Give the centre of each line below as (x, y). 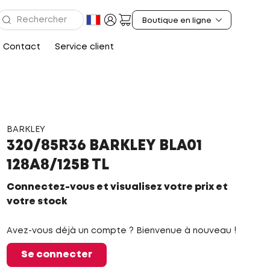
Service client (84, 47)
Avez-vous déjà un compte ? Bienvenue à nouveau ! (121, 231)
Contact (22, 47)
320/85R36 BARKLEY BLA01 (104, 146)
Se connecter (56, 255)
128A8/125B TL (58, 165)
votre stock (36, 202)
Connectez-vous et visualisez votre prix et (117, 187)
